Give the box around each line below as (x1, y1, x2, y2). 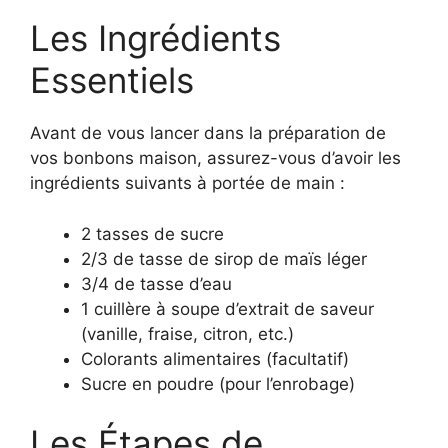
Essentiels (30, 59, 194, 102)
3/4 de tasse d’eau (81, 273, 232, 294)
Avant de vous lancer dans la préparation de (30, 123, 386, 144)
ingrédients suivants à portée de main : (30, 173, 345, 194)
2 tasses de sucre (81, 223, 224, 244)
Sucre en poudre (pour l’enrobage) (81, 373, 355, 394)
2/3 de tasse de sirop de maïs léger (81, 248, 367, 269)
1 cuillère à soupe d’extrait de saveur (81, 298, 374, 319)
